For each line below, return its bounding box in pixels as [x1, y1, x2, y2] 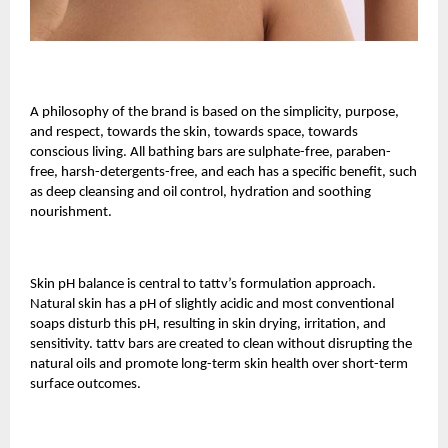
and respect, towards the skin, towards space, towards [30, 124, 358, 140]
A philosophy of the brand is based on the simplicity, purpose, [30, 104, 399, 120]
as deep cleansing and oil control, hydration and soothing [30, 184, 371, 200]
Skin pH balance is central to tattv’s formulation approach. [30, 276, 376, 292]
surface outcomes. [30, 376, 144, 392]
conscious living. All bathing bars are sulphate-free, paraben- [30, 144, 391, 160]
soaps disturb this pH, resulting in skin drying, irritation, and [30, 316, 386, 332]
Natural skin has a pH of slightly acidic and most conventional [30, 296, 394, 312]
